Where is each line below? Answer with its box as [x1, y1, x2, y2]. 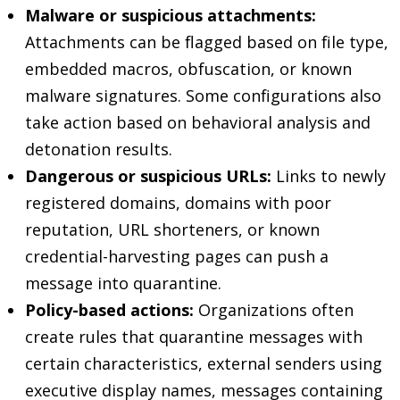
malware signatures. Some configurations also [25, 85, 381, 106]
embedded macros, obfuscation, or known [25, 58, 352, 79]
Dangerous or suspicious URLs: [25, 165, 271, 187]
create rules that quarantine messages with [25, 326, 362, 347]
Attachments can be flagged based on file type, [25, 31, 388, 53]
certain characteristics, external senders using [25, 353, 382, 374]
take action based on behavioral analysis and [25, 112, 371, 133]
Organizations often [194, 299, 354, 321]
